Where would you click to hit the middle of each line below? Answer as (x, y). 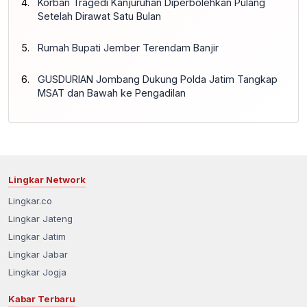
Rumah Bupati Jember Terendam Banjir (128, 47)
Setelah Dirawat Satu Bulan (99, 16)
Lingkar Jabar (38, 254)
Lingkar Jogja (37, 272)
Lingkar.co (30, 200)
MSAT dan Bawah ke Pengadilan (112, 93)
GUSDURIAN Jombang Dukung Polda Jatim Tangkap (158, 79)
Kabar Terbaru (42, 298)
